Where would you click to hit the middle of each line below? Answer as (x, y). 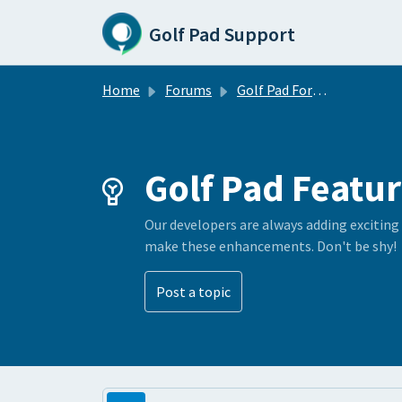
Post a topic (193, 292)
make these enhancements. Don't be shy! (271, 246)
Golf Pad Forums (275, 90)
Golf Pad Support (223, 34)
